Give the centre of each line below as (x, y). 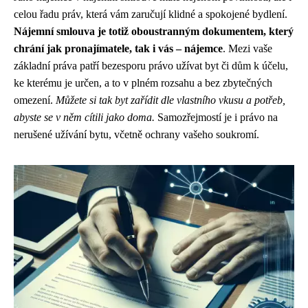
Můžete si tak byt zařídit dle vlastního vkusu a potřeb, (170, 100)
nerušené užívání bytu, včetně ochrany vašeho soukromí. (136, 134)
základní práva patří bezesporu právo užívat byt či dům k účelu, (151, 66)
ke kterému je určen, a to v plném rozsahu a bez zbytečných (143, 83)
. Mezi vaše (247, 48)
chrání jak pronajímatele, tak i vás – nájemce (118, 48)
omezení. (35, 100)
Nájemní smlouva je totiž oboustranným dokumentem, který (154, 31)
